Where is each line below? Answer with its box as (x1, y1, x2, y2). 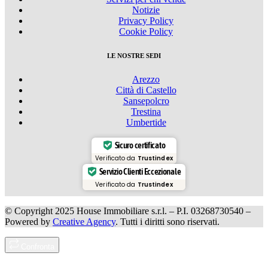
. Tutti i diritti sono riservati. (115, 216, 220, 227)
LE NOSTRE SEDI (107, 51, 161, 59)
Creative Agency (53, 216, 115, 227)
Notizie (132, 4, 160, 15)
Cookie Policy (119, 26, 173, 36)
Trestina (131, 106, 161, 117)
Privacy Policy (118, 15, 173, 26)
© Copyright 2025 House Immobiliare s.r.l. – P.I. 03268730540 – (5, 205, 251, 216)
